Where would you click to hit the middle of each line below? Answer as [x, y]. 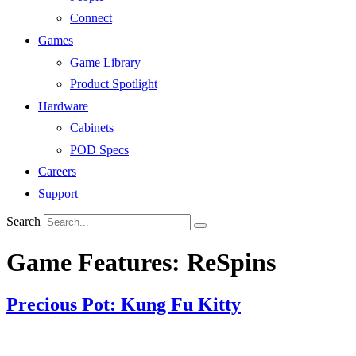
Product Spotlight [114, 84]
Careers [57, 172]
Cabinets [92, 128]
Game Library [105, 62]
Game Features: [97, 262]
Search [23, 222]
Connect [91, 18]
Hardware [63, 106]
